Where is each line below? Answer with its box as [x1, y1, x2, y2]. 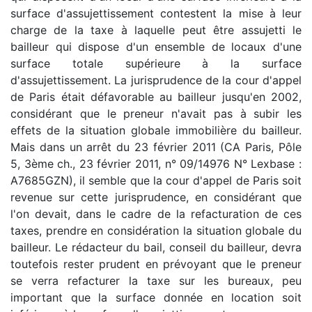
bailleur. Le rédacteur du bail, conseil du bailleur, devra [10, 240, 302, 255]
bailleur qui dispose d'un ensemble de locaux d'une [10, 40, 302, 54]
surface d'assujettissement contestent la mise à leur [10, 6, 302, 21]
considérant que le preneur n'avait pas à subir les [10, 107, 302, 121]
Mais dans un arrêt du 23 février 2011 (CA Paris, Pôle [10, 140, 302, 155]
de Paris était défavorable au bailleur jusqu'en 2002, [10, 90, 302, 104]
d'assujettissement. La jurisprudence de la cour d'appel [10, 73, 302, 88]
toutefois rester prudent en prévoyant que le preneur [10, 257, 302, 272]
